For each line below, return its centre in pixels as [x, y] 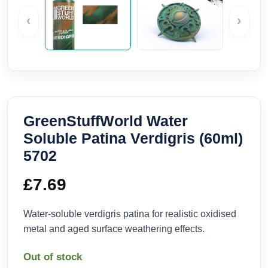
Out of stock [53, 257]
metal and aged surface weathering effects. [114, 229]
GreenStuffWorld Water [106, 121]
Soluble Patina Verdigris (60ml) [133, 138]
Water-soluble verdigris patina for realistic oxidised [130, 214]
